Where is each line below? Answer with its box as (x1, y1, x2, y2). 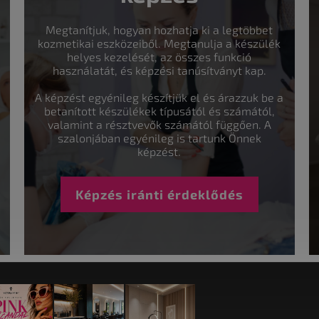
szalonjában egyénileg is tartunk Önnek (57, 130, 261, 145)
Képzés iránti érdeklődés (75, 186, 244, 202)
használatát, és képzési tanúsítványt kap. (52, 63, 266, 77)
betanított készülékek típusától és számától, (43, 103, 275, 117)
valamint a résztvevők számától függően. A (47, 117, 271, 131)
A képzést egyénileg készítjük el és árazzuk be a (35, 90, 284, 104)
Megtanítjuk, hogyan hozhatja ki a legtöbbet (46, 22, 273, 36)
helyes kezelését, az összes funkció (67, 49, 252, 63)
